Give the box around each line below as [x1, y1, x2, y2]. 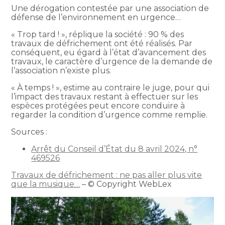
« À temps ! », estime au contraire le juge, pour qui [11, 82, 210, 92]
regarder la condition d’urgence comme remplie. [11, 109, 208, 120]
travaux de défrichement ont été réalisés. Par [11, 38, 193, 48]
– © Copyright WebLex [80, 179, 172, 189]
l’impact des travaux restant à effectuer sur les [11, 91, 198, 101]
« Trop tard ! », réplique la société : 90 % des [11, 29, 184, 39]
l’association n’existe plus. [11, 65, 111, 75]
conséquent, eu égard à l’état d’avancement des [11, 47, 206, 57]
